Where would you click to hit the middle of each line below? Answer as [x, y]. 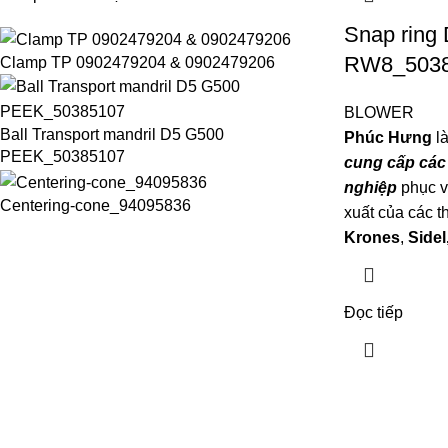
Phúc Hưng [387, 137]
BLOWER [378, 112]
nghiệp [372, 187]
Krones [371, 237]
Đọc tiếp [373, 312]
